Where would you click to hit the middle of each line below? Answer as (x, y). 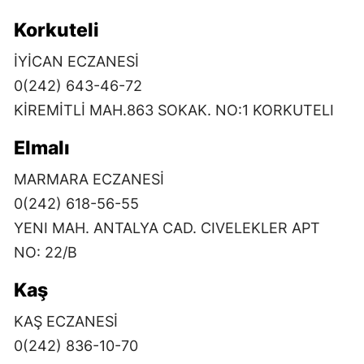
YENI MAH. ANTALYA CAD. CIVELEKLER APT (167, 227)
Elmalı (42, 147)
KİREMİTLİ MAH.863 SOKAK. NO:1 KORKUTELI (174, 110)
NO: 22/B (45, 252)
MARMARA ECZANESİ (89, 179)
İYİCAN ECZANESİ (76, 61)
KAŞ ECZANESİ (66, 321)
